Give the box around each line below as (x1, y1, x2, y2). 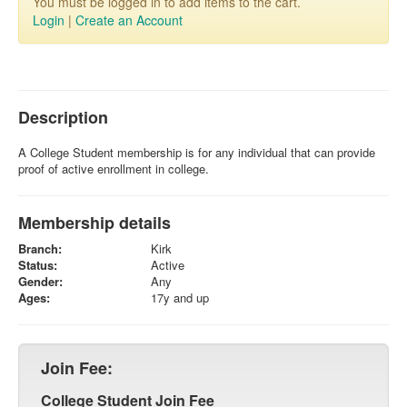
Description (18, 105, 108, 129)
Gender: (18, 273, 63, 290)
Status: (18, 256, 57, 273)
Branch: (18, 240, 62, 257)
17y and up (150, 289, 209, 306)
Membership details (18, 211, 171, 234)
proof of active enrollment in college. (18, 160, 209, 177)
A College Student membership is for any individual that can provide (18, 144, 375, 161)
